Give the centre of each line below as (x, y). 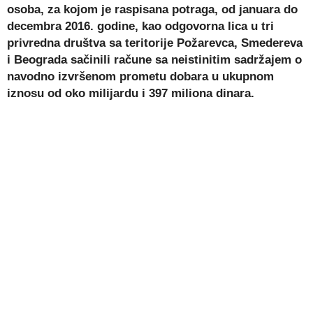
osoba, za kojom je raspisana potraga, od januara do (152, 9)
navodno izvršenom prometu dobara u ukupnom (140, 77)
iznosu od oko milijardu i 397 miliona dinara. (131, 93)
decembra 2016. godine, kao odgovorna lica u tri (140, 26)
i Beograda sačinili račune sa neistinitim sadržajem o (154, 60)
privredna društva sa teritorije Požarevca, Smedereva (155, 43)
